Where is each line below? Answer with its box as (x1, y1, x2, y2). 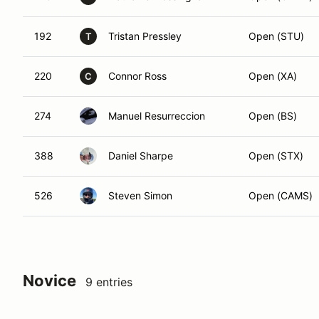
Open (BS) (249, 110, 297, 122)
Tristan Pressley (108, 30, 182, 42)
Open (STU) (249, 30, 304, 42)
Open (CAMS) (249, 189, 313, 202)
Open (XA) (249, 70, 297, 82)
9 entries (85, 275, 132, 289)
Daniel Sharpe (108, 150, 173, 162)
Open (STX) (249, 150, 303, 162)
